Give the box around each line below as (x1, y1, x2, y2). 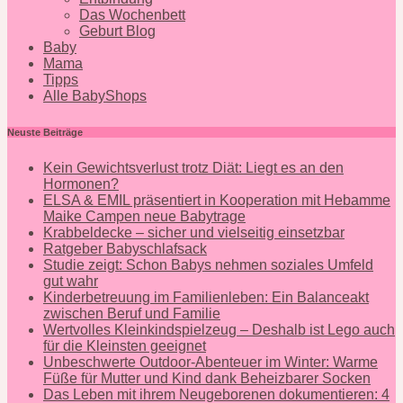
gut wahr (43, 273, 98, 289)
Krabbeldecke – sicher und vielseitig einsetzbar (43, 224, 345, 240)
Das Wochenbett (79, 6, 185, 22)
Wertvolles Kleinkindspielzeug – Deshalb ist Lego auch (43, 321, 395, 337)
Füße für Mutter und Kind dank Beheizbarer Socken (43, 370, 371, 386)
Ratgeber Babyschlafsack (43, 240, 207, 256)
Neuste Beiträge (7, 126, 83, 138)
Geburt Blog (79, 22, 156, 39)
